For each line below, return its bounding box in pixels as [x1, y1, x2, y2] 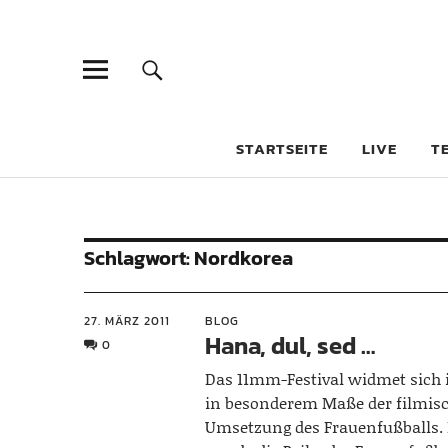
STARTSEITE [236, 137, 328, 160]
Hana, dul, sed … [205, 328, 376, 363]
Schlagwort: [84, 243, 194, 273]
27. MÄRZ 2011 [84, 312, 170, 330]
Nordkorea [194, 243, 293, 273]
